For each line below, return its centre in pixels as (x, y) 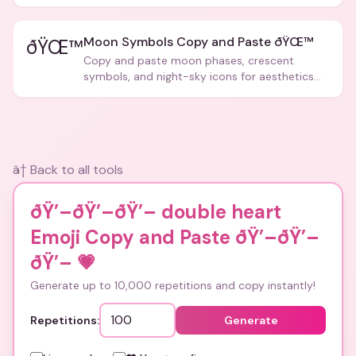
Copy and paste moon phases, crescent (189, 60)
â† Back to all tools (68, 170)
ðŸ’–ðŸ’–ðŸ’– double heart (156, 212)
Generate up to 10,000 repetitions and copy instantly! (173, 285)
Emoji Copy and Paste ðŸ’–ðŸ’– (175, 237)
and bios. (107, 92)
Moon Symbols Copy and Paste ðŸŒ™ (199, 42)
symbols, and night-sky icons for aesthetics (199, 76)
